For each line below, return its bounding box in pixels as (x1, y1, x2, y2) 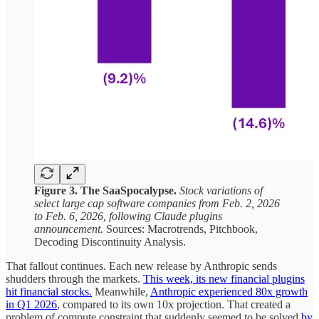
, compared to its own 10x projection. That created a (57, 298, 291, 310)
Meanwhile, (92, 285, 150, 298)
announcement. (34, 222, 106, 235)
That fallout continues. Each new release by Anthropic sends (6, 259, 277, 272)
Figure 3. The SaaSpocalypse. (34, 184, 177, 197)
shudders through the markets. (6, 272, 143, 285)
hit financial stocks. (6, 285, 92, 298)
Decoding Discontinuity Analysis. (34, 235, 186, 248)
